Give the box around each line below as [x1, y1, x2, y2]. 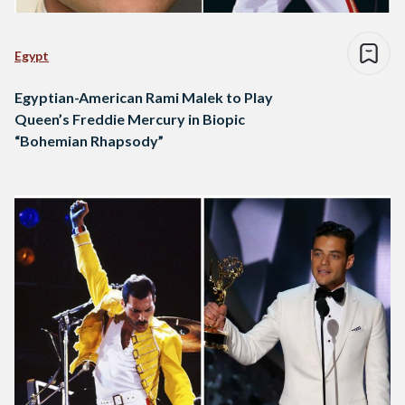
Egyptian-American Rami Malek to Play [14, 89, 273, 107]
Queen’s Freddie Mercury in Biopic [14, 110, 245, 128]
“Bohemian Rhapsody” [14, 132, 164, 150]
